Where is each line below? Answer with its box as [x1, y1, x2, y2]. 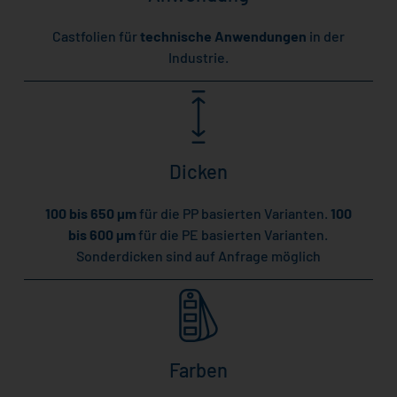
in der [308, 27, 345, 45]
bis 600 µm [68, 226, 139, 244]
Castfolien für [51, 27, 140, 45]
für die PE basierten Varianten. [138, 226, 329, 244]
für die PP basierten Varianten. [138, 205, 331, 222]
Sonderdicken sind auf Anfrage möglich [75, 247, 321, 265]
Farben [168, 358, 228, 382]
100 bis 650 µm [44, 205, 139, 222]
